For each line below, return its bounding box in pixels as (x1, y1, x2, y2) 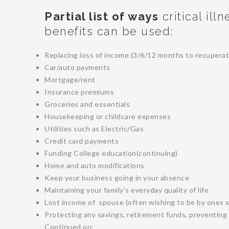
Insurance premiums (44, 87, 114, 96)
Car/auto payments (44, 62, 110, 72)
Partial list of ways (44, 9, 158, 23)
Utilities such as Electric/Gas (44, 124, 144, 133)
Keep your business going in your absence (44, 173, 189, 182)
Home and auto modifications (44, 161, 145, 170)
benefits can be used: (44, 24, 173, 38)
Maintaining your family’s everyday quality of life (44, 185, 209, 194)
